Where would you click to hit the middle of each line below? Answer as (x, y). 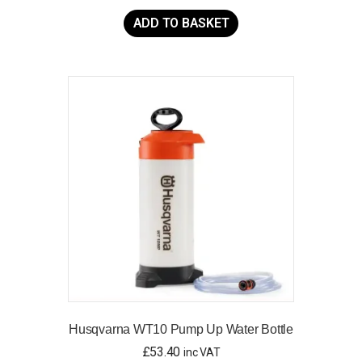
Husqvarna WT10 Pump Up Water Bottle (181, 329)
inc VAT (202, 352)
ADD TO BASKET (181, 23)
